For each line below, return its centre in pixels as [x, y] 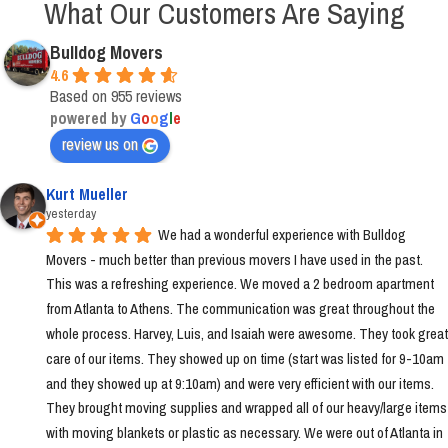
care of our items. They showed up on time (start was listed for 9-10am [245, 358]
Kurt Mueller [87, 193]
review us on [100, 143]
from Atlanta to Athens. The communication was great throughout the [240, 309]
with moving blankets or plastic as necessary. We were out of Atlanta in [244, 433]
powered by [90, 117]
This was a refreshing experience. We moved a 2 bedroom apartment [240, 284]
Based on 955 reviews [116, 95]
